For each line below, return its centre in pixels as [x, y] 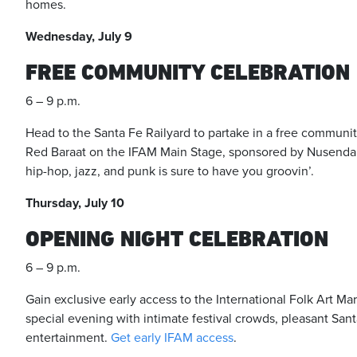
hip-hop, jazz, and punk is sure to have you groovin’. [170, 171]
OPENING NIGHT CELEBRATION [177, 239]
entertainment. [68, 338]
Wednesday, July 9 [79, 37]
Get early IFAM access [172, 338]
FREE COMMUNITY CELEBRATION [190, 72]
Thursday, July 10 [75, 203]
